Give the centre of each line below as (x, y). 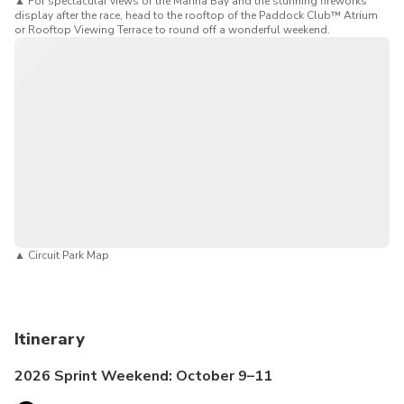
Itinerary (50, 339)
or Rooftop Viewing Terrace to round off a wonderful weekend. (172, 29)
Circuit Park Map (69, 255)
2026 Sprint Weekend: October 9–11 (143, 376)
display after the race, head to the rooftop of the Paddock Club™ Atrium (196, 15)
